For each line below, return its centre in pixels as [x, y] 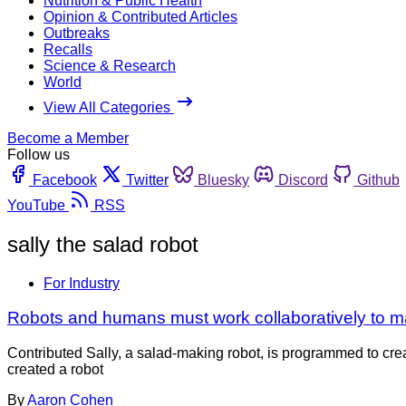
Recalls [68, 49]
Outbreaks [77, 33]
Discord [303, 179]
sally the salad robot [103, 244]
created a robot [55, 370]
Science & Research [110, 65]
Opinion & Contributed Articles [140, 16]
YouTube [36, 205]
